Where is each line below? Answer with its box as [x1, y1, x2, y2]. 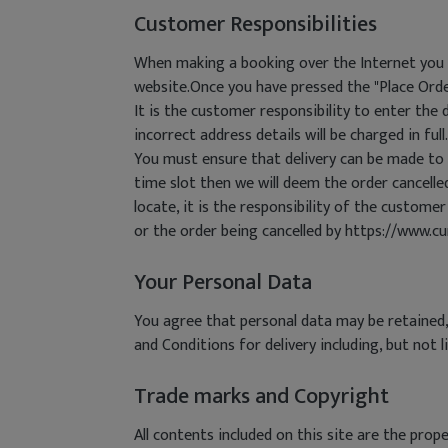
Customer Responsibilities [134, 6, 377, 43]
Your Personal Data [134, 264, 312, 301]
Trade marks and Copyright [134, 378, 389, 415]
